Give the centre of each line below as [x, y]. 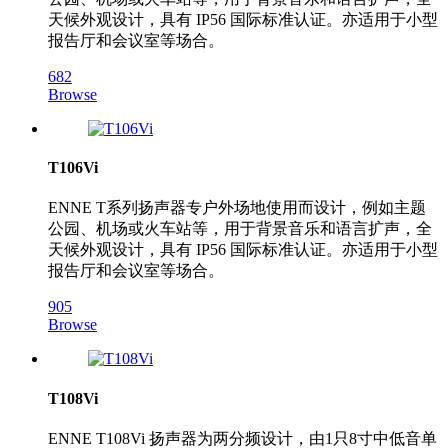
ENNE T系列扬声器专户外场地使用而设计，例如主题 [237, 208]
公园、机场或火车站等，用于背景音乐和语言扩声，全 [240, 229]
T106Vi [73, 168]
